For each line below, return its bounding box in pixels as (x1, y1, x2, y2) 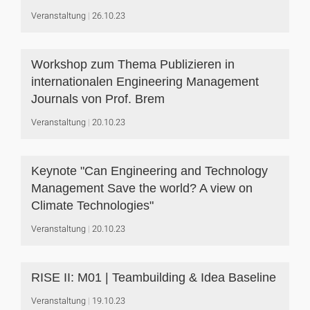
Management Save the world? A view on (31, 181, 253, 195)
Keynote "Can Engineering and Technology (31, 164, 268, 178)
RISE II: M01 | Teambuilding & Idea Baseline (31, 271, 276, 284)
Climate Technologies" (31, 199, 154, 212)
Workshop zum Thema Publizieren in (31, 57, 235, 71)
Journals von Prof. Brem (31, 92, 165, 106)
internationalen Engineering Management (31, 75, 259, 89)
